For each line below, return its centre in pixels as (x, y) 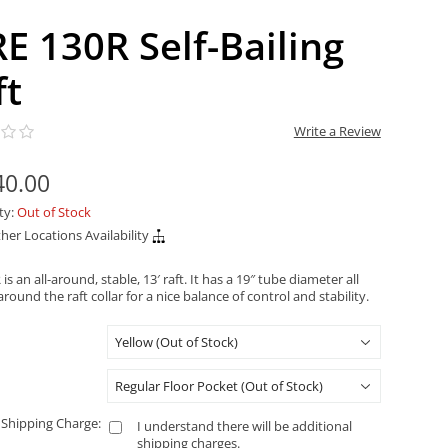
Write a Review (337, 130)
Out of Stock (53, 211)
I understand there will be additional (244, 425)
